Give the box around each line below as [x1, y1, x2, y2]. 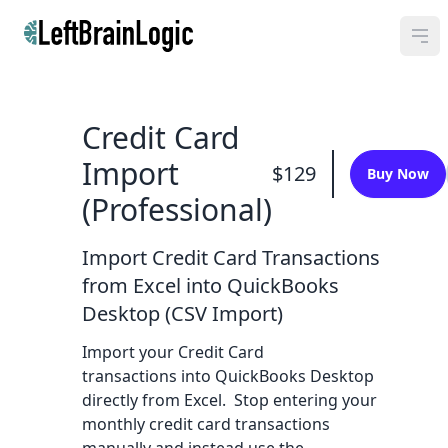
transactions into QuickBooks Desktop [82, 365, 374, 387]
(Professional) [82, 189, 272, 230]
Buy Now [367, 164, 429, 183]
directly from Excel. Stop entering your [82, 389, 377, 411]
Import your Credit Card [82, 341, 264, 363]
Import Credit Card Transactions [82, 244, 380, 271]
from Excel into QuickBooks [82, 272, 339, 299]
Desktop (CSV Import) [82, 300, 283, 327]
